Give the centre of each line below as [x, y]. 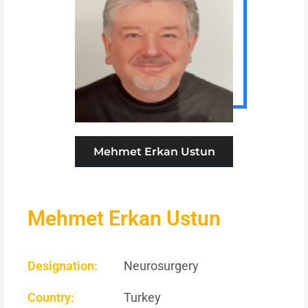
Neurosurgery [161, 265]
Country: [51, 297]
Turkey [142, 297]
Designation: [63, 265]
